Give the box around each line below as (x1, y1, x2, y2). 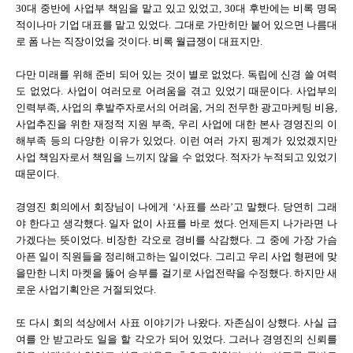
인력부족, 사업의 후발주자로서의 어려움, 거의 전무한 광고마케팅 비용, (16, 102, 337, 113)
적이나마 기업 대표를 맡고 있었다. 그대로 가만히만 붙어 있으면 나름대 (16, 19, 337, 31)
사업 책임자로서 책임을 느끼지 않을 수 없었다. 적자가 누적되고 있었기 (16, 151, 337, 163)
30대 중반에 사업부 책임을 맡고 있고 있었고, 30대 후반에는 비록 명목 (16, 2, 337, 14)
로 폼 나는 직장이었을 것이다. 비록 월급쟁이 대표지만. (16, 35, 262, 47)
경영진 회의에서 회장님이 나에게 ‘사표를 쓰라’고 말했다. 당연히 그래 (16, 201, 337, 213)
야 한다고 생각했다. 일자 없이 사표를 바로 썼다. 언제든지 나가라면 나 (16, 217, 337, 229)
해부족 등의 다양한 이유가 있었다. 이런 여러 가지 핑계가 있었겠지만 (16, 135, 337, 147)
